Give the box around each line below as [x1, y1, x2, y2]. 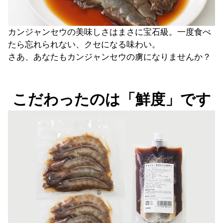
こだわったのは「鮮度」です [12, 91, 211, 108]
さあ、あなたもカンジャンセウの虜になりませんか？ [8, 52, 211, 62]
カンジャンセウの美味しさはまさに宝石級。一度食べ [8, 27, 211, 37]
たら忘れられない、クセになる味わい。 [8, 40, 160, 49]
